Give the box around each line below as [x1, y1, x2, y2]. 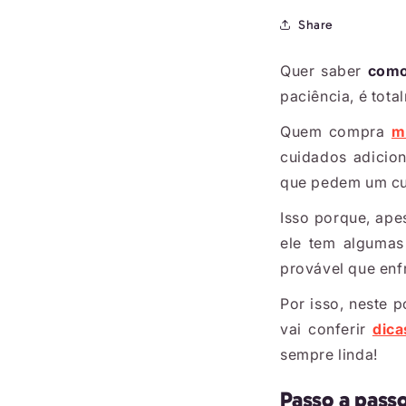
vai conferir [280, 320, 372, 338]
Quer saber [280, 62, 368, 80]
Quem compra [280, 122, 391, 140]
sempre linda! [280, 345, 378, 363]
